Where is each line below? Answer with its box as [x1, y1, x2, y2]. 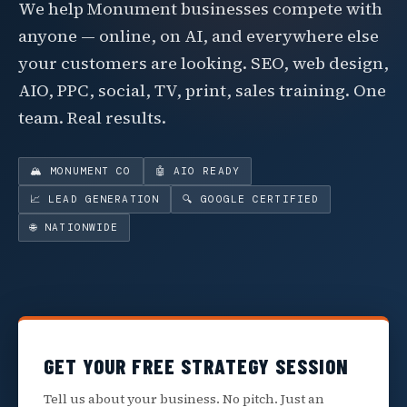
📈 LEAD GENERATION [30, 192, 160, 205]
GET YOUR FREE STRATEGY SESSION [44, 352, 349, 379]
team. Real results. [18, 105, 166, 129]
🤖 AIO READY [154, 164, 240, 177]
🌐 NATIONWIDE [30, 220, 119, 233]
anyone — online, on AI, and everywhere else [18, 24, 379, 47]
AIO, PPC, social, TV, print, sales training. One [18, 78, 386, 102]
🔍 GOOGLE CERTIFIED [183, 192, 320, 205]
